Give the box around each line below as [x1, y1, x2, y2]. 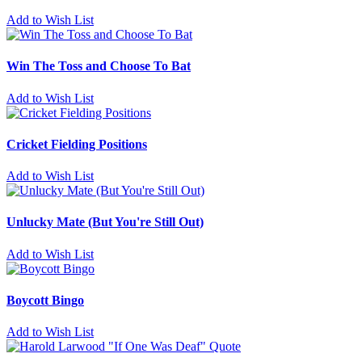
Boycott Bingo [6, 293, 84, 308]
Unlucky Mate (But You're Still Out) [6, 215, 204, 229]
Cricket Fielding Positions [6, 137, 147, 151]
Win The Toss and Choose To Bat [6, 59, 191, 74]
